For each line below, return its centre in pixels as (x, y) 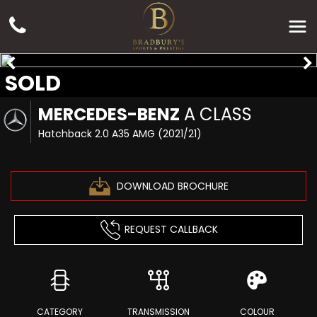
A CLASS (216, 114)
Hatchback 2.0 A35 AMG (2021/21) (120, 134)
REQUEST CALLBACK (171, 229)
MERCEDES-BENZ (109, 114)
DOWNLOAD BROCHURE (172, 186)
